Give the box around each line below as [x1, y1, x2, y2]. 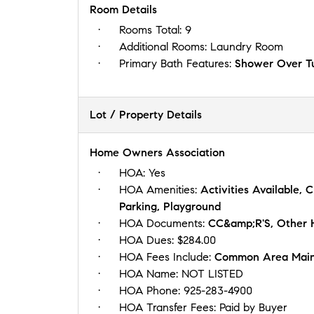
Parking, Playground [119, 199, 221, 213]
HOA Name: [119, 266, 182, 280]
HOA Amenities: [119, 182, 200, 196]
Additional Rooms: [119, 39, 210, 53]
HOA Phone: [119, 283, 184, 297]
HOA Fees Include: [119, 250, 214, 264]
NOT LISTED [182, 266, 243, 280]
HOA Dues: [119, 233, 177, 247]
